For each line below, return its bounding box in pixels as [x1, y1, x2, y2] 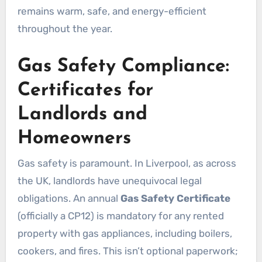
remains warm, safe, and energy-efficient [17, 5, 206, 17]
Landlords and [17, 105, 147, 124]
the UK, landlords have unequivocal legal [17, 175, 202, 187]
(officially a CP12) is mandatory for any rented [17, 210, 224, 222]
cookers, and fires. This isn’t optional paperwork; [17, 245, 238, 257]
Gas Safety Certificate [120, 192, 230, 205]
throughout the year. [17, 22, 112, 35]
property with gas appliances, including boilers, [17, 227, 232, 240]
